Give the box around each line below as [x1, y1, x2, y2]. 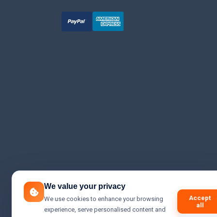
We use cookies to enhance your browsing [44, 195, 163, 202]
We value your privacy [44, 182, 125, 190]
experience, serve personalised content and [44, 206, 166, 213]
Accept [189, 194, 211, 201]
